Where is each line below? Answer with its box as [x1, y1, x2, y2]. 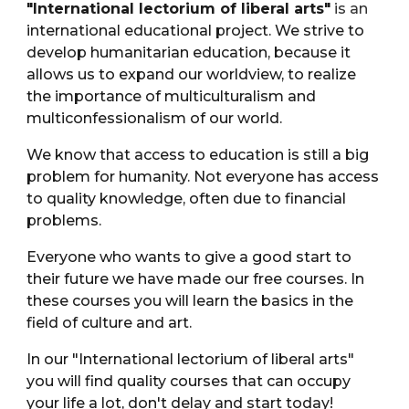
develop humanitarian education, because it [26, 44, 351, 61]
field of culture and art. [26, 314, 193, 331]
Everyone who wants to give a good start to [26, 248, 352, 266]
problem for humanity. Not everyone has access [26, 168, 380, 185]
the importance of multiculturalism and [26, 88, 317, 105]
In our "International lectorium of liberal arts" [26, 351, 355, 368]
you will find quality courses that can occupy [26, 372, 351, 390]
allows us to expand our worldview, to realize [26, 66, 357, 83]
